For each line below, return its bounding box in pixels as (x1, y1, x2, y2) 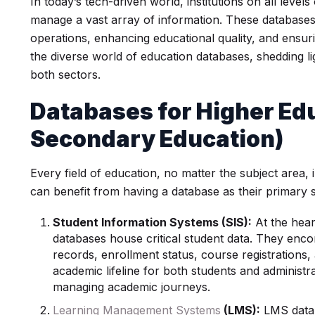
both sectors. (30, 67, 101, 82)
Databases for (30, 98, 197, 125)
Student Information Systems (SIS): (53, 215, 252, 229)
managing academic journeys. (53, 280, 211, 294)
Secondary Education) (30, 125, 284, 153)
